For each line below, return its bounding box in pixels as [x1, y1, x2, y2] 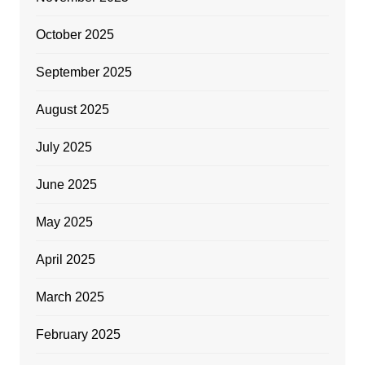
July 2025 [35, 139, 92, 154]
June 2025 [35, 177, 97, 191]
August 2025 [35, 102, 109, 117]
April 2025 [35, 252, 95, 266]
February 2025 [35, 327, 121, 341]
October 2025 [35, 27, 114, 42]
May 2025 [35, 214, 93, 229]
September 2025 [35, 64, 132, 79]
